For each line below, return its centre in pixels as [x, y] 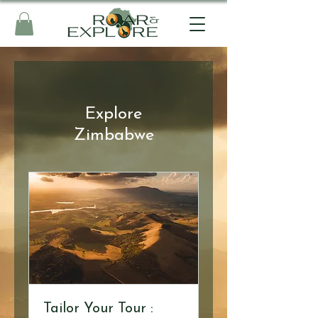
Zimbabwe [114, 136]
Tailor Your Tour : [98, 308]
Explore [114, 115]
